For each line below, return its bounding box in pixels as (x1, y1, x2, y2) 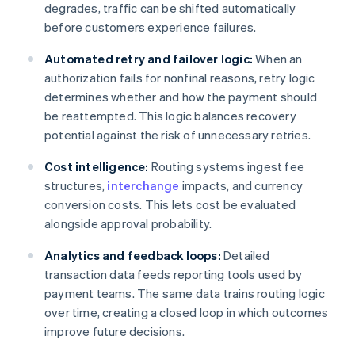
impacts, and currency (179, 177, 303, 194)
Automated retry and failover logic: (44, 51, 253, 67)
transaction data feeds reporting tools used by (44, 266, 303, 283)
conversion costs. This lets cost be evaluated (44, 197, 296, 213)
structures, (44, 177, 108, 194)
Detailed (220, 247, 270, 264)
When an (253, 51, 303, 67)
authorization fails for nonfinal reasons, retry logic (44, 70, 315, 86)
